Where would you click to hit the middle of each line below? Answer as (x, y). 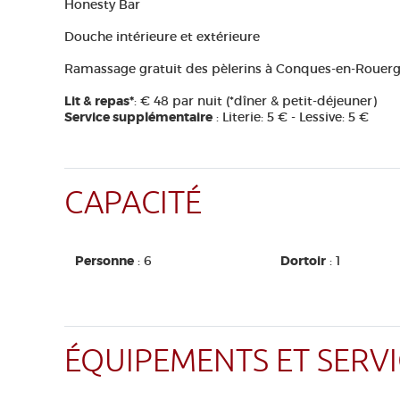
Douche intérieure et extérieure (162, 37)
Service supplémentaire (138, 117)
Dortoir (303, 261)
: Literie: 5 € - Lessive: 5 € (291, 117)
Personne (104, 261)
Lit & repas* (99, 101)
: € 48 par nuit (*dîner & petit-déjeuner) (255, 101)
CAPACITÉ (133, 203)
